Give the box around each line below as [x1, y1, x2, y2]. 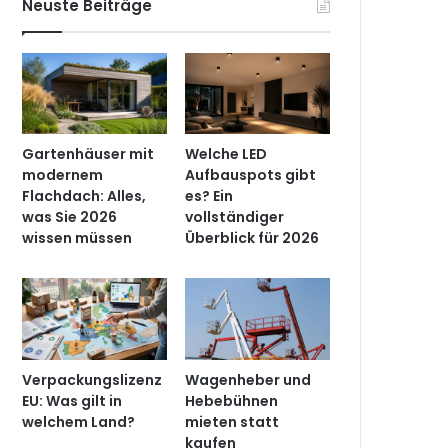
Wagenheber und [185, 369, 312, 390]
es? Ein [185, 186, 234, 207]
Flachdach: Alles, [22, 186, 147, 207]
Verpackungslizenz [22, 369, 163, 390]
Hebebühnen [185, 390, 279, 411]
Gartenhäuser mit [22, 144, 155, 165]
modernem [22, 165, 104, 186]
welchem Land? [22, 411, 136, 432]
